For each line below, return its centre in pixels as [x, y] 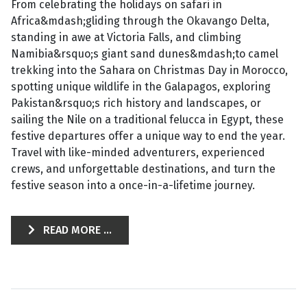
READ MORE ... [76, 230]
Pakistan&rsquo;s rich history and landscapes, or [136, 103]
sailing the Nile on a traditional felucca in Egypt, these [147, 120]
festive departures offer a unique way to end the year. [148, 136]
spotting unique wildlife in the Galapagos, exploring [141, 87]
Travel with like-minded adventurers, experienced [138, 152]
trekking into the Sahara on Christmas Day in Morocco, [149, 70]
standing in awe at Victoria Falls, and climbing [126, 37]
